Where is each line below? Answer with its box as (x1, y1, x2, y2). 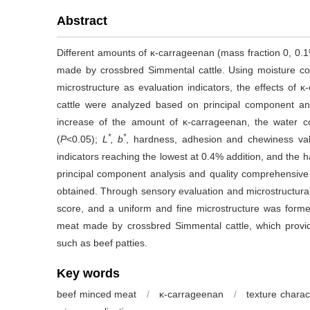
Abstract (57, 14, 107, 28)
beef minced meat (57, 289, 137, 300)
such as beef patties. (57, 237, 147, 248)
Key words (57, 266, 120, 280)
